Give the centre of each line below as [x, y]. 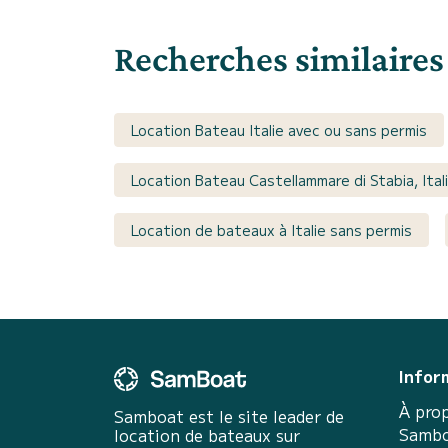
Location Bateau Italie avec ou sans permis [279, 129]
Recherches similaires [279, 58]
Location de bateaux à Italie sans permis [271, 229]
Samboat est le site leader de [229, 415]
